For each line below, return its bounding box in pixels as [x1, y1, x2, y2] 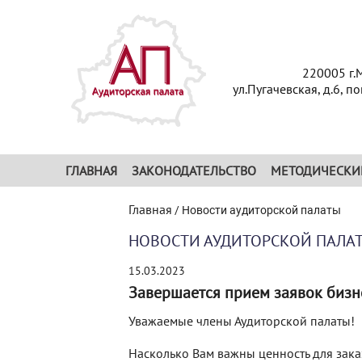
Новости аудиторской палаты [182, 204, 341, 217]
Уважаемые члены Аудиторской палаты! [128, 313, 355, 329]
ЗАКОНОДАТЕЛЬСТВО [132, 162, 256, 179]
